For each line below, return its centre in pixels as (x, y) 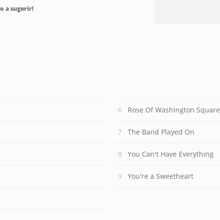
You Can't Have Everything (171, 154)
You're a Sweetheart (161, 176)
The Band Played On (161, 132)
